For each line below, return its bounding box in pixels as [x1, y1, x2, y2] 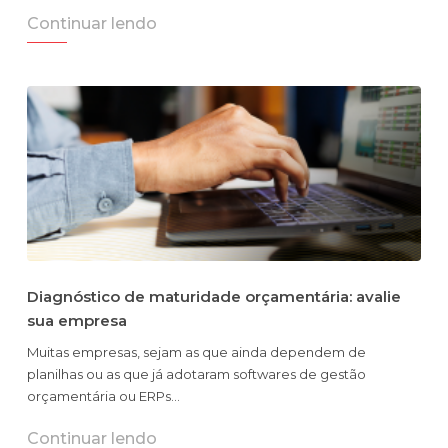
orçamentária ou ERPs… [27, 388, 180, 405]
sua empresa [27, 311, 127, 331]
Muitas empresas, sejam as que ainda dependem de [27, 344, 366, 361]
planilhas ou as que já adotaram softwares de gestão [27, 366, 366, 383]
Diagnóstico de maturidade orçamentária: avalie [27, 287, 401, 307]
